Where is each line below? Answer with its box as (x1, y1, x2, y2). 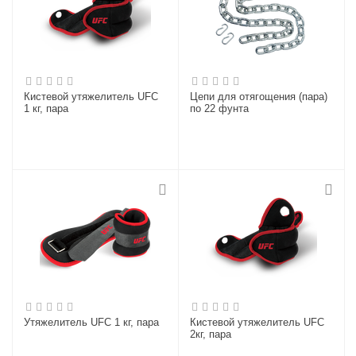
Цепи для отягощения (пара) (190, 91, 328, 103)
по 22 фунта (190, 103, 250, 114)
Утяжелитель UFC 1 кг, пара (24, 316, 160, 328)
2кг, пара (190, 328, 232, 340)
